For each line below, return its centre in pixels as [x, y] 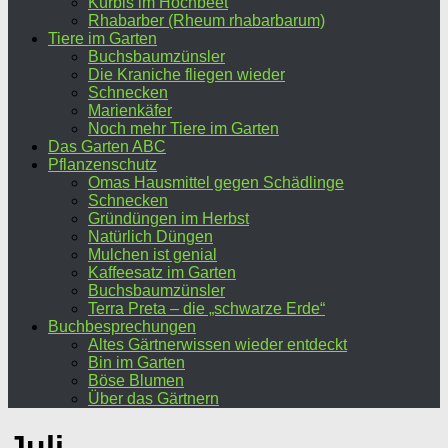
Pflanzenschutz [102, 164]
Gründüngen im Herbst [168, 218]
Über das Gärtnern [153, 398]
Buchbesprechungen [122, 326]
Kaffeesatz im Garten [162, 272]
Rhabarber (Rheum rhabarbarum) [206, 20]
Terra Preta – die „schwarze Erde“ [206, 308]
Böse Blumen [136, 380]
